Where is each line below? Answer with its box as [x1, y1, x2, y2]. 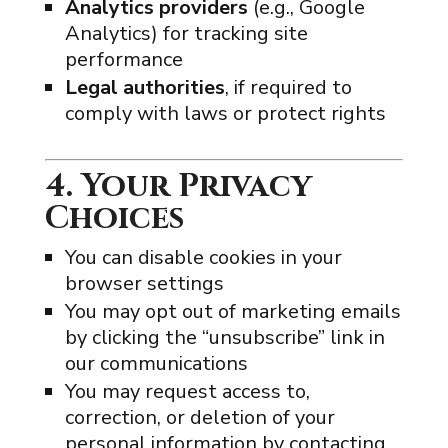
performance [64, 46, 183, 73]
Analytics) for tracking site [64, 20, 308, 47]
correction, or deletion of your [64, 404, 335, 431]
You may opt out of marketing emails [64, 298, 401, 325]
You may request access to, [64, 378, 310, 405]
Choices [44, 197, 184, 240]
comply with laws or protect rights [64, 100, 386, 127]
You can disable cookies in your [64, 244, 342, 271]
